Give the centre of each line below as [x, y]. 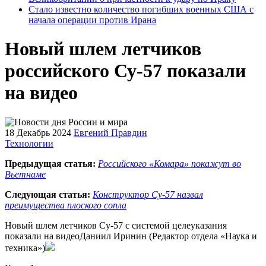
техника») [25, 248]
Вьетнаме [25, 174]
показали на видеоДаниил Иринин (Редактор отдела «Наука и [131, 236]
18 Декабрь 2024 [38, 132]
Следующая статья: [47, 194]
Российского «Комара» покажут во [170, 163]
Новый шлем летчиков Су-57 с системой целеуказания [116, 225]
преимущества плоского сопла [66, 205]
